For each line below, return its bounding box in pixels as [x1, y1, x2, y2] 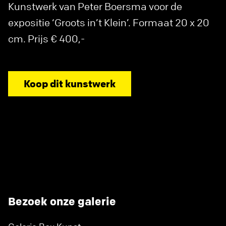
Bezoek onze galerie [8, 194, 116, 208]
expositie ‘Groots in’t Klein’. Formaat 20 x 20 [8, 16, 209, 29]
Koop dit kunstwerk [24, 77, 116, 90]
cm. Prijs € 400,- [8, 32, 85, 45]
